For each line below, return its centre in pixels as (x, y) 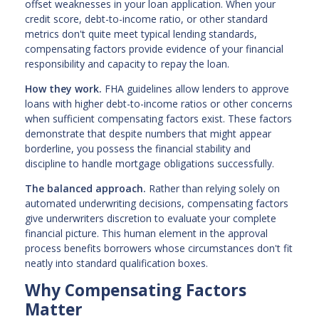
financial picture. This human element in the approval (146, 234)
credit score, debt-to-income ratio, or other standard (146, 19)
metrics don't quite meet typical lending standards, (141, 34)
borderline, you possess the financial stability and (138, 149)
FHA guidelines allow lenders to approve (195, 89)
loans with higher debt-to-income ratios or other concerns (159, 104)
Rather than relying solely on (213, 189)
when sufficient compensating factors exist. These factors (158, 119)
